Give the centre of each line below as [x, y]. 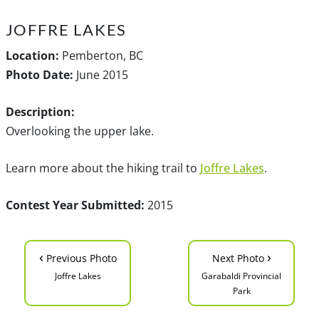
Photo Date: [39, 74]
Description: [40, 111]
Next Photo [239, 258]
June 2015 [100, 74]
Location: [32, 55]
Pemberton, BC [101, 55]
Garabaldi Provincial [241, 276]
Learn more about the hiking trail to [103, 168]
